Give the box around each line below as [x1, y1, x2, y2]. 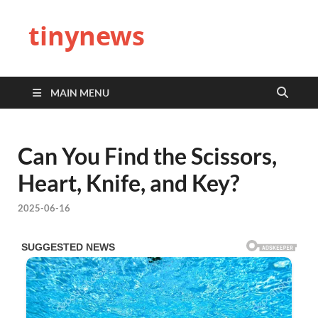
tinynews [28, 18, 145, 53]
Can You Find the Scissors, [18, 142, 277, 170]
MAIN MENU [50, 87, 109, 99]
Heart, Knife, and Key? [18, 169, 239, 197]
